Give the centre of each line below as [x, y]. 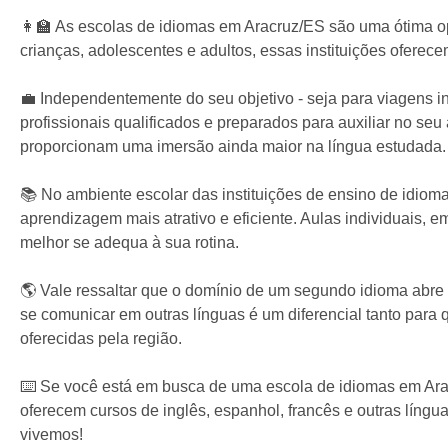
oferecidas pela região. [101, 339]
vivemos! [51, 435]
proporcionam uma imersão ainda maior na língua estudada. [233, 147]
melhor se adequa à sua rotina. [129, 243]
